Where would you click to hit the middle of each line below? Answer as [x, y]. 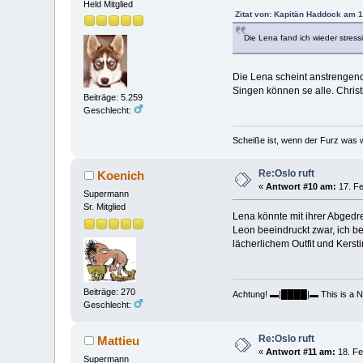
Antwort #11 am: [301, 352]
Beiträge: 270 [110, 291]
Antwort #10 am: [301, 187]
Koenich [120, 176]
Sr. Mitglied [105, 207]
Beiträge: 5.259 [113, 97]
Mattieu [118, 341]
